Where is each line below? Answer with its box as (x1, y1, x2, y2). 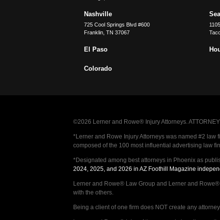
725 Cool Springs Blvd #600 (84, 22, 150, 28)
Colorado (84, 65, 112, 73)
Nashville (84, 10, 112, 18)
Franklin (84, 29, 104, 36)
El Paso (84, 45, 108, 53)
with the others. (73, 189, 113, 196)
